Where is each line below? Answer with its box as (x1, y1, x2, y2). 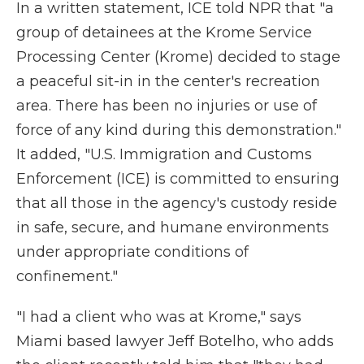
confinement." (16, 267, 118, 285)
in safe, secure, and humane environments (16, 219, 329, 236)
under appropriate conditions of (16, 243, 249, 261)
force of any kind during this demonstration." (16, 121, 341, 139)
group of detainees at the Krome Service (16, 24, 312, 41)
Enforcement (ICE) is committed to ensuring (16, 170, 340, 188)
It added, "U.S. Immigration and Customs (16, 145, 312, 163)
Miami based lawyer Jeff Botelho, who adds (16, 332, 334, 350)
